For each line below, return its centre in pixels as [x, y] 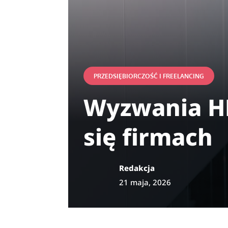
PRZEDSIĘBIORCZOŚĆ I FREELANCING [149, 76]
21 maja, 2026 [145, 182]
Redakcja [137, 168]
